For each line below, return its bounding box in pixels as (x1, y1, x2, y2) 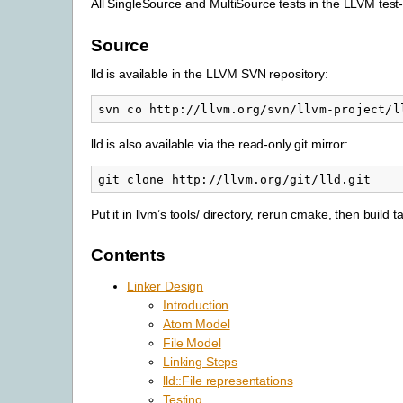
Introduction (163, 298, 229, 313)
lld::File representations (163, 373, 293, 389)
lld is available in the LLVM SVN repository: (91, 66, 328, 81)
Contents (91, 246, 166, 265)
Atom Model (163, 317, 230, 332)
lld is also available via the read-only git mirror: (91, 136, 348, 151)
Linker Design (127, 279, 204, 294)
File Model (163, 336, 221, 351)
